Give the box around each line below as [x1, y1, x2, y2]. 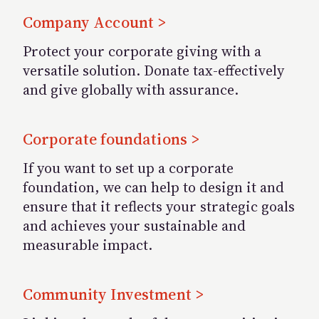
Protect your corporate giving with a [23, 41, 261, 61]
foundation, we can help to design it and [23, 177, 284, 197]
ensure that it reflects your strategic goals [23, 196, 295, 216]
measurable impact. [23, 234, 152, 255]
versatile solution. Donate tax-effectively [23, 60, 284, 80]
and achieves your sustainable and [23, 215, 246, 236]
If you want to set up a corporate [23, 157, 234, 178]
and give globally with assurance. [23, 79, 239, 100]
